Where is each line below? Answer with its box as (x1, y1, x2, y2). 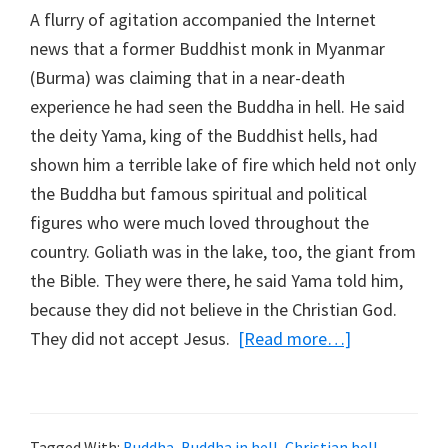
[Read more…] (238, 326, 351, 350)
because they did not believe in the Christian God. (30, 297, 397, 321)
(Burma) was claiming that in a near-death (30, 65, 345, 89)
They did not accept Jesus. (30, 326, 238, 350)
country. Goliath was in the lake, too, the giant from (30, 239, 416, 263)
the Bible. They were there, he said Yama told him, (30, 268, 403, 292)
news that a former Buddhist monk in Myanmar (30, 36, 385, 60)
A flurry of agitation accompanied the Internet (30, 7, 376, 31)
